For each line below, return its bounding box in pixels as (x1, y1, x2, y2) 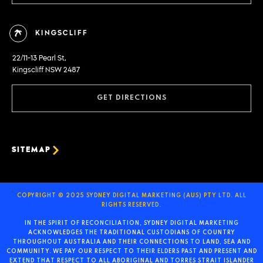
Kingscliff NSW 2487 (12, 66, 80, 74)
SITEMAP (12, 147, 50, 154)
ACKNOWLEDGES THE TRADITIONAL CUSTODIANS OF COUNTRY (28, 230, 235, 235)
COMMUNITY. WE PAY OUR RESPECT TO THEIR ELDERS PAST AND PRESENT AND (6, 248, 257, 254)
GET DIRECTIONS (96, 95, 167, 102)
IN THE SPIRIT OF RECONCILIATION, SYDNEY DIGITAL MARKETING (24, 220, 239, 226)
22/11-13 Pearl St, (12, 55, 66, 62)
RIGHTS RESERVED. (102, 203, 161, 208)
